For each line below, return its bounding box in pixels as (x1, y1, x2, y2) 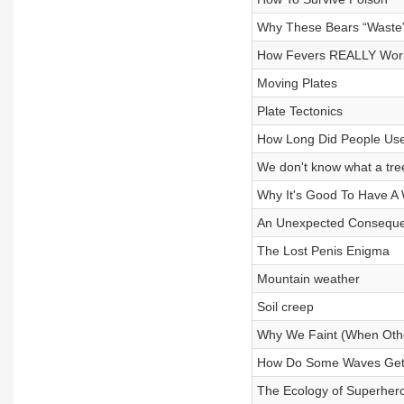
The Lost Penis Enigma (256, 243, 390, 258)
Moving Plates (256, 76, 337, 90)
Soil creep (256, 299, 314, 314)
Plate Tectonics (256, 104, 343, 118)
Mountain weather (256, 271, 360, 286)
